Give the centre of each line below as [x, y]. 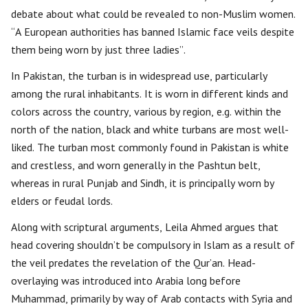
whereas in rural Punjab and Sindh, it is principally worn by [143, 183]
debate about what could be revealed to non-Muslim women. [153, 14]
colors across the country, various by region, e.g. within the [146, 111]
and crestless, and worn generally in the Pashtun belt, [136, 165]
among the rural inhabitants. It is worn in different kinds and [150, 93]
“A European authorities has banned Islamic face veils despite [153, 32]
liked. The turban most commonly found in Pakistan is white [150, 147]
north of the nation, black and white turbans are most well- [150, 129]
